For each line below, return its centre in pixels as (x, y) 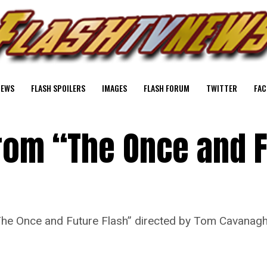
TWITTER (222, 88)
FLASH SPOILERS (58, 88)
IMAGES (114, 88)
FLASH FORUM (167, 88)
